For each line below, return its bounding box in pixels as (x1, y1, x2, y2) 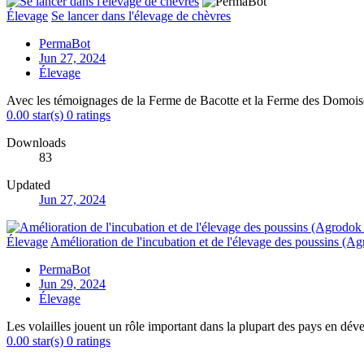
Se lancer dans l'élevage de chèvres (51, 8, 231, 23)
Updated (6, 177, 50, 192)
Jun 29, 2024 (39, 276, 106, 291)
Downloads (6, 135, 66, 149)
